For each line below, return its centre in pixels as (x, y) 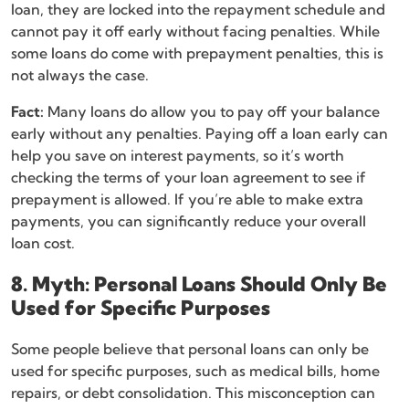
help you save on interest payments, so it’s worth (178, 156)
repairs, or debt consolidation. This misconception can (193, 393)
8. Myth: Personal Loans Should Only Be (199, 284)
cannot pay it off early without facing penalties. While (195, 31)
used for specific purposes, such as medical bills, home (195, 371)
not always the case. (80, 75)
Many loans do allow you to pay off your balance (212, 112)
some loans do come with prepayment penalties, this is (197, 53)
